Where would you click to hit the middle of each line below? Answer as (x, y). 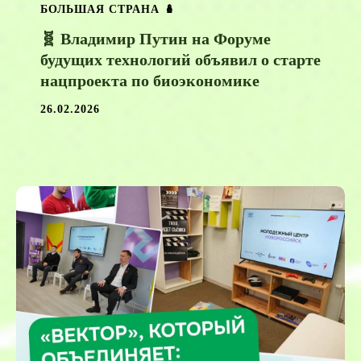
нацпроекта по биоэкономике (150, 81)
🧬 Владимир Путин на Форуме (156, 39)
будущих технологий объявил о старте (180, 60)
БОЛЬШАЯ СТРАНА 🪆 (108, 10)
